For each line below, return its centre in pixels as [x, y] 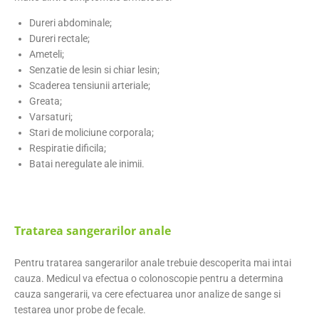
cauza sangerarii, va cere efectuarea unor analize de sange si [147, 294]
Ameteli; [47, 54]
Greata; [46, 101]
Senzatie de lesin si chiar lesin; [94, 69]
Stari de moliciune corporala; [91, 132]
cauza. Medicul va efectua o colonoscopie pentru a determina [149, 278]
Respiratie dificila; [68, 148]
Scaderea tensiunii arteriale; [90, 85]
